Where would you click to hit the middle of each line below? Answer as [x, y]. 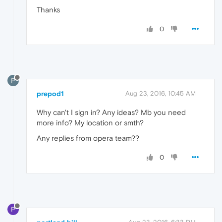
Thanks [48, 9]
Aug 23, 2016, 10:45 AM [161, 94]
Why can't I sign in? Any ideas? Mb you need [111, 112]
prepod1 [50, 94]
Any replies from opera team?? [88, 138]
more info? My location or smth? [90, 123]
